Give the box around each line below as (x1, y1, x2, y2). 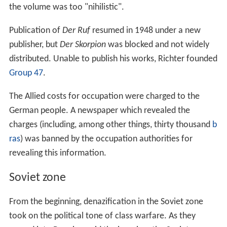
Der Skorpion (59, 40, 106, 50)
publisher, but (9, 40, 60, 50)
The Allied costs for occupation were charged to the (9, 91, 200, 101)
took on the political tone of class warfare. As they (9, 211, 196, 221)
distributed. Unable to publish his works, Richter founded (9, 54, 217, 64)
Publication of (9, 25, 62, 35)
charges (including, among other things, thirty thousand (9, 120, 212, 130)
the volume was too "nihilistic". (9, 2, 124, 12)
